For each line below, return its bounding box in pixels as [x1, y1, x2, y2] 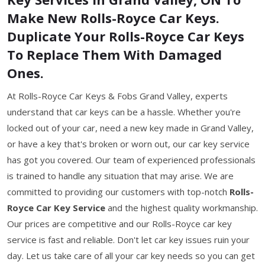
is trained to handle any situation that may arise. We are [7, 170, 234, 182]
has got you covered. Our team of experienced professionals [7, 154, 256, 166]
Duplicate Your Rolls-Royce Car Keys [7, 27, 244, 45]
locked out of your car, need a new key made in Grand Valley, [7, 122, 254, 134]
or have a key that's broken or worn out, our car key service [7, 138, 250, 150]
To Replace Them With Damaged [7, 46, 222, 63]
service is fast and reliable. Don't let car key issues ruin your [7, 234, 250, 245]
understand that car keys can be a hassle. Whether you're [7, 106, 241, 118]
